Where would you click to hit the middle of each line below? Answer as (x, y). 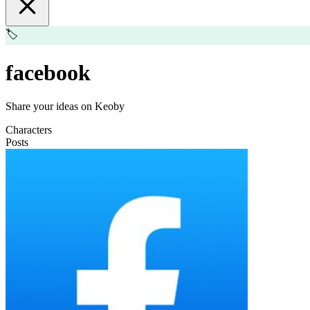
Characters (29, 130)
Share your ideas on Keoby (65, 107)
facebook (48, 72)
